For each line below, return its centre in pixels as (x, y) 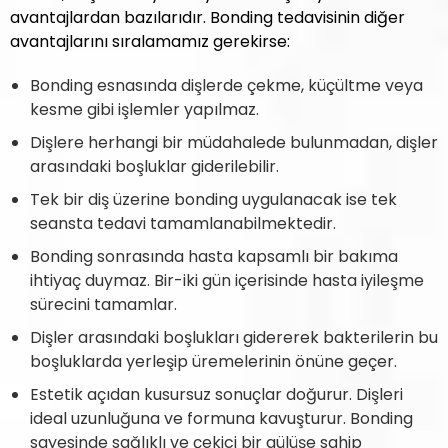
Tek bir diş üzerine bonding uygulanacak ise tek (213, 199)
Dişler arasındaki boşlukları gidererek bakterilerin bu (234, 337)
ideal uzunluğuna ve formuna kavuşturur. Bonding (221, 418)
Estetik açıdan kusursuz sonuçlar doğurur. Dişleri (216, 394)
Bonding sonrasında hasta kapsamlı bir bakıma (214, 256)
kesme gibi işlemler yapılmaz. (144, 109)
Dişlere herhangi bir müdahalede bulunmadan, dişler (234, 142)
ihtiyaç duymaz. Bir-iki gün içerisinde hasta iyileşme (227, 280)
